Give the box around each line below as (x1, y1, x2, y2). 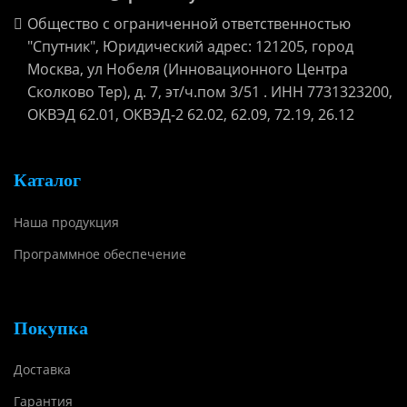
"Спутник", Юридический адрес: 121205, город (26, 35, 353, 56)
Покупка (14, 317, 88, 338)
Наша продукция (14, 213, 119, 231)
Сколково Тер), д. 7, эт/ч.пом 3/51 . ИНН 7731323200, (26, 81, 392, 102)
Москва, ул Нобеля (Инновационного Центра (26, 58, 348, 79)
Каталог (14, 169, 81, 190)
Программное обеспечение (14, 244, 186, 263)
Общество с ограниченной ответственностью (26, 13, 351, 34)
